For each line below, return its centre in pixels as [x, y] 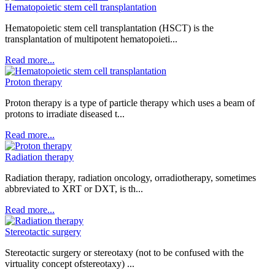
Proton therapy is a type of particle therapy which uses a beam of [130, 103]
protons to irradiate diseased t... [65, 114]
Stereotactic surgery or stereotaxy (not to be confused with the [124, 253]
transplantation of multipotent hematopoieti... [91, 39]
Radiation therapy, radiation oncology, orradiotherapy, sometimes [130, 178]
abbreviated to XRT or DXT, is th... [74, 189]
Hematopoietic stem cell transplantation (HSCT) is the [109, 28]
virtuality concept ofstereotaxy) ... [70, 264]
